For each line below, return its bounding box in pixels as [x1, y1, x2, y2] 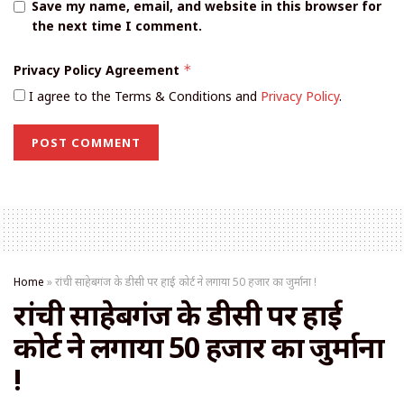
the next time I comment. [32, 17, 202, 35]
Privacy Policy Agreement [14, 61, 183, 79]
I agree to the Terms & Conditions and [25, 87, 261, 106]
